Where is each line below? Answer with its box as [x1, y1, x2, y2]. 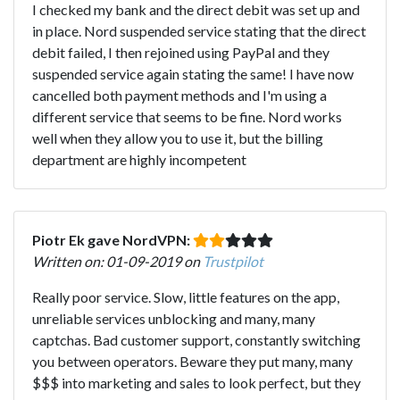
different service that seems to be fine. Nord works [32, 107, 342, 125]
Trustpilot [203, 252, 263, 270]
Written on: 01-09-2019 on [32, 252, 203, 270]
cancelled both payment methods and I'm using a [32, 86, 327, 104]
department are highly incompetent [32, 150, 246, 168]
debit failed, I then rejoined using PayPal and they [32, 43, 329, 61]
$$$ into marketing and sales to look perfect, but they [32, 373, 361, 391]
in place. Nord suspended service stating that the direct [32, 21, 366, 39]
